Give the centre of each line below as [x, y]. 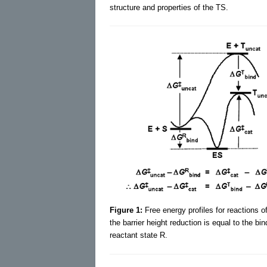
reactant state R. [139, 235]
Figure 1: [126, 210]
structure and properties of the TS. [169, 7]
